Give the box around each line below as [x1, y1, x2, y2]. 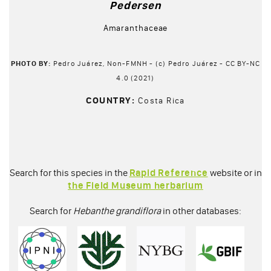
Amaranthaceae [103, 22, 168, 33]
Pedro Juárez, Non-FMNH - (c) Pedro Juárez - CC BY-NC [53, 59, 261, 68]
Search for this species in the [9, 167, 129, 178]
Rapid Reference [129, 167, 208, 178]
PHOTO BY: [10, 59, 53, 68]
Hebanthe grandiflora [73, 205, 161, 217]
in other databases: [161, 205, 241, 217]
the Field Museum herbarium [68, 180, 203, 191]
